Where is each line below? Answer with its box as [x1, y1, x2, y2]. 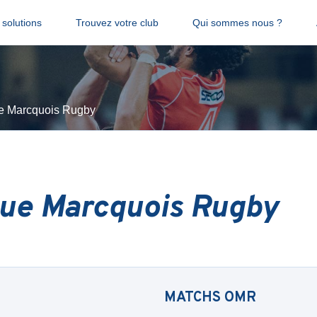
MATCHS [164, 289, 224, 307]
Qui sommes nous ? [192, 17, 282, 28]
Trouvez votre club [75, 17, 158, 28]
